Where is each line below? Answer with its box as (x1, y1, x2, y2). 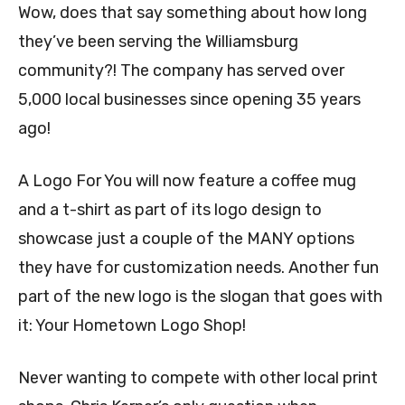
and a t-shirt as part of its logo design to (18, 200, 322, 221)
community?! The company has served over (18, 61, 344, 81)
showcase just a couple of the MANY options (18, 229, 354, 250)
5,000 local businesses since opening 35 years (18, 89, 361, 110)
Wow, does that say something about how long (18, 3, 367, 24)
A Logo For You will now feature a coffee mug (18, 171, 356, 192)
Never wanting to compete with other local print (18, 368, 378, 389)
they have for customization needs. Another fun (18, 258, 379, 278)
